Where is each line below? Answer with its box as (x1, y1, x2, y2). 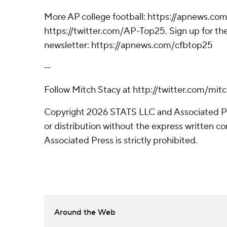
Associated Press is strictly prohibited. (44, 135, 198, 146)
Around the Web (54, 207, 116, 217)
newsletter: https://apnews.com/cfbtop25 (44, 40, 213, 51)
